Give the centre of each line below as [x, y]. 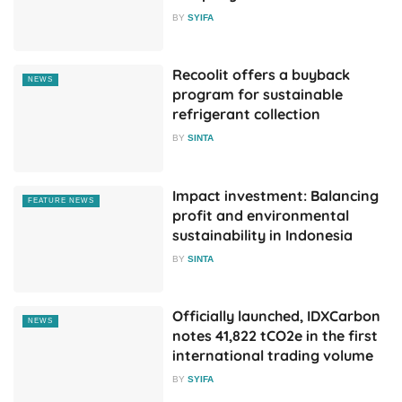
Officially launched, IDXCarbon [277, 316]
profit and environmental [261, 215]
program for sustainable [258, 95]
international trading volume [273, 356]
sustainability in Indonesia [263, 235]
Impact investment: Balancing [276, 195]
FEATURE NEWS [61, 200]
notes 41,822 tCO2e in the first [275, 336]
